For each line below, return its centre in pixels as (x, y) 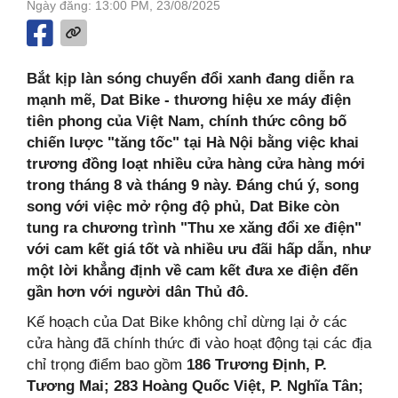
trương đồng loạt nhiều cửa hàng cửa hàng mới (196, 163)
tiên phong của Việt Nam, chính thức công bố (187, 121)
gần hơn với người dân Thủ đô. (138, 291)
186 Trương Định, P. (257, 364)
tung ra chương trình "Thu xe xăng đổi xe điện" (194, 227)
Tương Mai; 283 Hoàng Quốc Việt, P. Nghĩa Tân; (195, 386)
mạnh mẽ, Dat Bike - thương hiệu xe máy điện (189, 99)
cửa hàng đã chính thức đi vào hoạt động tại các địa (199, 343)
